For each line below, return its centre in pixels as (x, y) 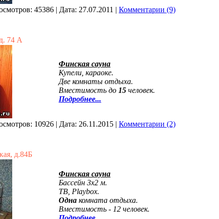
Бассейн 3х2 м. (83, 183)
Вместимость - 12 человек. (104, 209)
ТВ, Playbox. (79, 191)
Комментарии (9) (147, 10)
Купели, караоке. (86, 73)
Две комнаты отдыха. (96, 81)
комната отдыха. (108, 200)
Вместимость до (88, 90)
